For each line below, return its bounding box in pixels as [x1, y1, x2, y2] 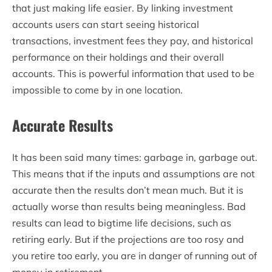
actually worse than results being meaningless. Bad [12, 200, 246, 212]
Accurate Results [12, 114, 113, 136]
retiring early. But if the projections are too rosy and [12, 233, 244, 245]
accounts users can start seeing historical [12, 18, 199, 30]
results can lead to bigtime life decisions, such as [12, 216, 231, 229]
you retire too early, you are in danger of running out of [12, 249, 257, 262]
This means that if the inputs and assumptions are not [12, 167, 255, 180]
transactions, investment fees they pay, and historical [12, 34, 253, 47]
